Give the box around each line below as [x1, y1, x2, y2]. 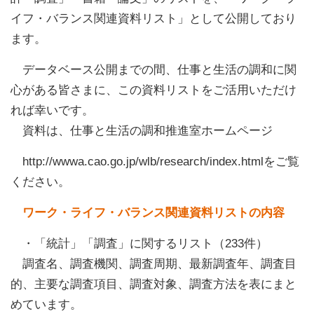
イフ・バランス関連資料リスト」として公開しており [11, 11, 296, 26]
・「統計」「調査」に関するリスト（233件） [22, 236, 268, 251]
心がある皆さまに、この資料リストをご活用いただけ [11, 83, 296, 97]
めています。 [11, 297, 82, 312]
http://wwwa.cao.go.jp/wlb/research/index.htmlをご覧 [22, 154, 300, 169]
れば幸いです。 [11, 103, 94, 118]
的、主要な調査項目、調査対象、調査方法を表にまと [11, 277, 296, 292]
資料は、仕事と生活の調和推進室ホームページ [22, 123, 273, 138]
